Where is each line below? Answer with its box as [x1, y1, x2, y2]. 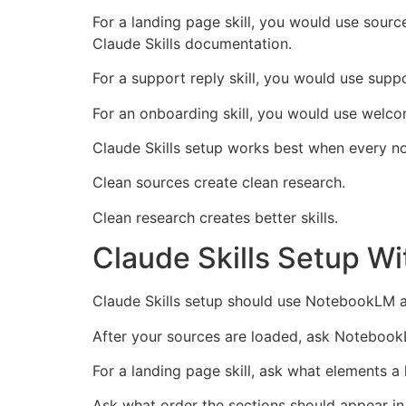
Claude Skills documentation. [92, 34, 292, 53]
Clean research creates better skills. [92, 208, 338, 227]
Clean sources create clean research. [92, 173, 345, 192]
